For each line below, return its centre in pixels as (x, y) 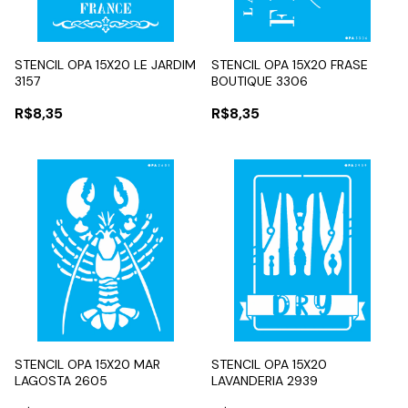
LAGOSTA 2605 (61, 380)
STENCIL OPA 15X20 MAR (87, 364)
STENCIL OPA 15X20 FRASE (290, 64)
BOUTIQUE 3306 (260, 81)
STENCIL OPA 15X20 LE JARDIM (105, 64)
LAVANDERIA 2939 (265, 380)
